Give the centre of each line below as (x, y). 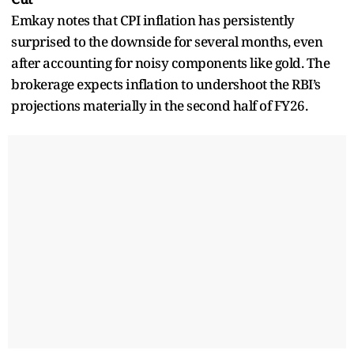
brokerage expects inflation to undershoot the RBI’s (166, 84)
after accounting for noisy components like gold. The (170, 62)
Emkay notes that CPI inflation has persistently (153, 20)
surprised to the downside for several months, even (167, 41)
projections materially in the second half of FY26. (159, 105)
